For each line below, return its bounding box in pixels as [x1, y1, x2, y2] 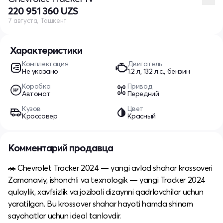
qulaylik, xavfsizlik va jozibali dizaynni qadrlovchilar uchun [8, 186, 204, 197]
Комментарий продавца [8, 141, 113, 154]
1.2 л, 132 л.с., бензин [127, 66, 190, 76]
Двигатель [127, 59, 162, 68]
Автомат [22, 89, 51, 98]
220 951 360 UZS [8, 4, 78, 17]
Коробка [22, 81, 51, 91]
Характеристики [10, 43, 82, 56]
